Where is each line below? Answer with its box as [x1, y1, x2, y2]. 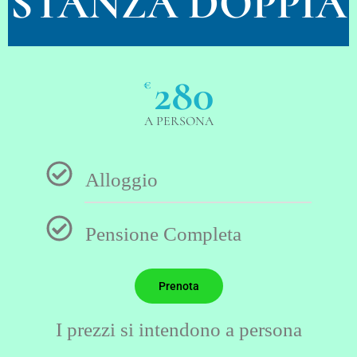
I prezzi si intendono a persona [55, 318, 302, 340]
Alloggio [84, 168, 158, 190]
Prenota [158, 279, 199, 292]
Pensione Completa [84, 222, 241, 245]
